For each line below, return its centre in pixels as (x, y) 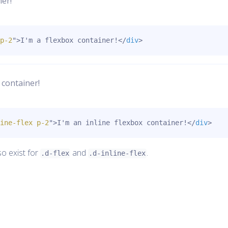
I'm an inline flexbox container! (122, 123)
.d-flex (55, 153)
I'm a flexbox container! (69, 40)
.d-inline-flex (117, 153)
